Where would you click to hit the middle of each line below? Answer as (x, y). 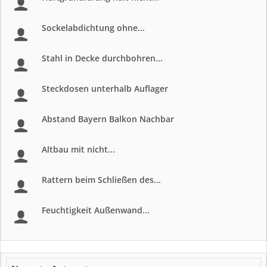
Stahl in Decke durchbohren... (102, 58)
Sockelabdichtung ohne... (93, 28)
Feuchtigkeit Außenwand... (96, 210)
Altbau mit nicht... (78, 149)
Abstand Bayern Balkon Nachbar (108, 119)
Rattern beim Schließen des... (101, 180)
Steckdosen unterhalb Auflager (105, 89)
